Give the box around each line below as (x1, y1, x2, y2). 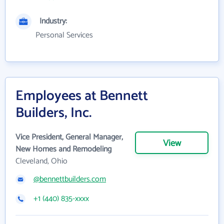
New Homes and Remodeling (15, 142, 111, 156)
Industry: (39, 14, 67, 28)
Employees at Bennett (15, 84, 148, 108)
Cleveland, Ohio (15, 154, 67, 168)
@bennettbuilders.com (33, 172, 106, 186)
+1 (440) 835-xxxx (33, 192, 89, 206)
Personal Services (35, 28, 93, 42)
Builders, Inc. (15, 101, 91, 125)
